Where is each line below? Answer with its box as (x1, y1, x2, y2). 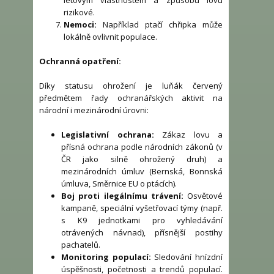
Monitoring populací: (61, 251, 151, 263)
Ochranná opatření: (39, 56, 121, 67)
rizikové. (63, 7, 95, 18)
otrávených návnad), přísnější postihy (61, 227, 223, 239)
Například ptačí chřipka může (96, 19, 223, 31)
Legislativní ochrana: (61, 129, 154, 141)
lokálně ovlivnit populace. (63, 31, 157, 43)
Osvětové (183, 190, 223, 202)
